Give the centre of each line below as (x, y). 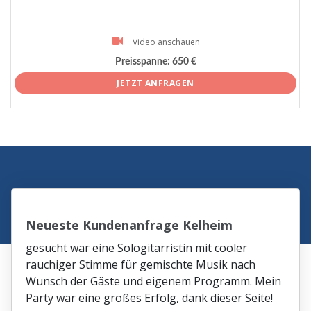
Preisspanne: (142, 61)
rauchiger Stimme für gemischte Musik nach (141, 265)
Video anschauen (166, 42)
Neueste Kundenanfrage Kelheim (129, 225)
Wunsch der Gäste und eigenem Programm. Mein (154, 281)
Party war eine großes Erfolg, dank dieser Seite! (150, 298)
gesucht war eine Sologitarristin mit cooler (137, 248)
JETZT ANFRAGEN (155, 83)
